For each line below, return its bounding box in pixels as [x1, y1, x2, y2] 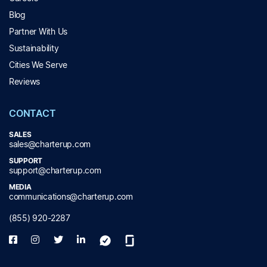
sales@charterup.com [9, 139, 91, 150]
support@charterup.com [9, 165, 101, 176]
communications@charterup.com [9, 191, 133, 202]
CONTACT [9, 107, 56, 120]
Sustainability [9, 43, 59, 54]
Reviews [9, 76, 41, 87]
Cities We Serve [9, 60, 68, 70]
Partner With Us [9, 26, 68, 37]
